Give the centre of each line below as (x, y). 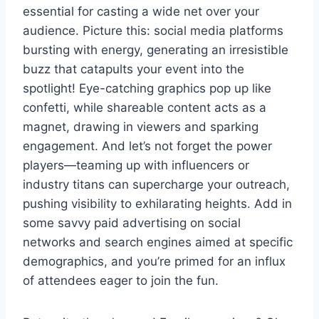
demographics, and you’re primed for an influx (154, 261)
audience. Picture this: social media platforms (153, 30)
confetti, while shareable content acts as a (145, 107)
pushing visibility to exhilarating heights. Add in (157, 203)
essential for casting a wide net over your (141, 11)
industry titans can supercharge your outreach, (156, 184)
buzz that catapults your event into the (134, 69)
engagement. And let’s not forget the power (147, 146)
